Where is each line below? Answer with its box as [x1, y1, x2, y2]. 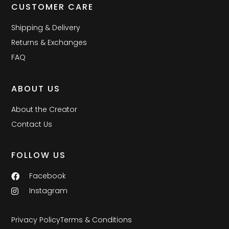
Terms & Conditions [60, 214, 132, 225]
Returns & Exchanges [11, 37, 87, 48]
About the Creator [11, 104, 78, 114]
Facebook [29, 171, 66, 181]
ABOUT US [11, 82, 61, 95]
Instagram [29, 186, 68, 196]
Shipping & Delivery [11, 22, 81, 33]
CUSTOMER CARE [11, 1, 94, 13]
